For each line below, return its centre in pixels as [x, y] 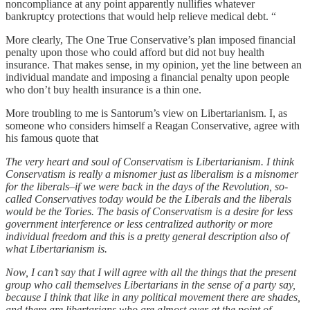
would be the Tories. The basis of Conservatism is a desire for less [149, 211]
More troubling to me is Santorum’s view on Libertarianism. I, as [146, 113]
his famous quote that [52, 138]
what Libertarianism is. [56, 248]
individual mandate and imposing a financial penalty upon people [147, 77]
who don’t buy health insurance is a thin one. [103, 89]
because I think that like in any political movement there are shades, [153, 297]
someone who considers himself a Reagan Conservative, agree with [153, 125]
